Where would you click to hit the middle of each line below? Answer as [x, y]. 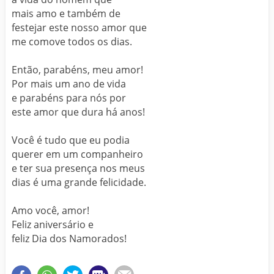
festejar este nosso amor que [79, 27]
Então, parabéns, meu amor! [77, 69]
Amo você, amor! [50, 210]
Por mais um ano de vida [69, 83]
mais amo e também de [66, 13]
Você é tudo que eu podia [71, 140]
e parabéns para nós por [69, 98]
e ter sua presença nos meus [78, 168]
